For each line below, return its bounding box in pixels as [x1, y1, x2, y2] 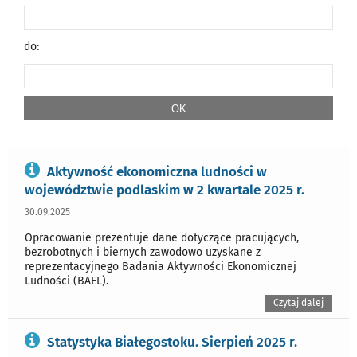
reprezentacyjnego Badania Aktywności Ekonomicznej [25, 259, 296, 273]
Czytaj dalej [273, 296, 324, 308]
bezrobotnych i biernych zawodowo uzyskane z [25, 245, 261, 259]
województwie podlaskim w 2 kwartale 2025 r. [25, 181, 304, 198]
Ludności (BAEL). [25, 273, 108, 288]
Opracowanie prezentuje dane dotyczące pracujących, [25, 230, 299, 245]
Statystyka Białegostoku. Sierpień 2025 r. [47, 334, 297, 351]
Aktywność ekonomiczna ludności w [47, 163, 267, 179]
